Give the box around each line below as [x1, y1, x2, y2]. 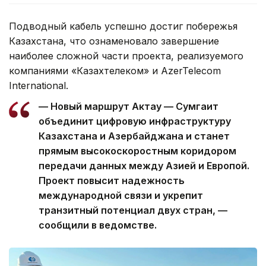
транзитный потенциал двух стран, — [39, 204, 227, 217]
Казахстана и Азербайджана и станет [39, 130, 230, 142]
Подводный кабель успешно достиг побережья [9, 20, 237, 33]
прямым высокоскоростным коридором [39, 145, 236, 157]
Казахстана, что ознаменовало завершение [9, 35, 219, 47]
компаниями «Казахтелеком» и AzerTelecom [9, 65, 221, 77]
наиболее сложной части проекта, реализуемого [9, 50, 243, 62]
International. [9, 80, 68, 92]
